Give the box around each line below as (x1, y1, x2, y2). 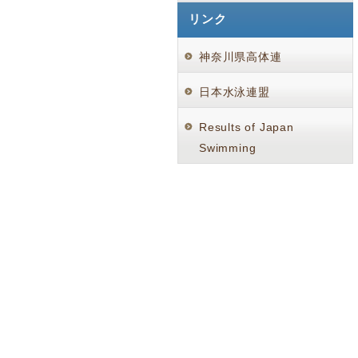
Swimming (199, 141, 257, 154)
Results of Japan (199, 121, 294, 133)
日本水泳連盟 (199, 86, 270, 98)
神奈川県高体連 (199, 50, 282, 63)
